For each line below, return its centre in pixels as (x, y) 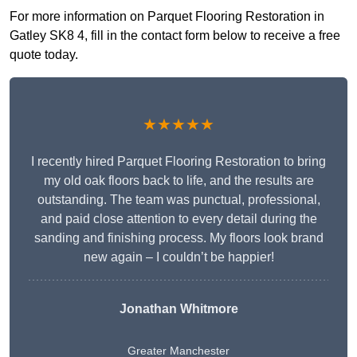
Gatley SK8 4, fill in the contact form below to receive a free (175, 36)
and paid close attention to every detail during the (178, 219)
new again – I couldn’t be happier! (178, 257)
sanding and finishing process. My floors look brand (178, 238)
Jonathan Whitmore (178, 309)
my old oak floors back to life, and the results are (178, 181)
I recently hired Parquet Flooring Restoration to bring (178, 162)
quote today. (44, 55)
